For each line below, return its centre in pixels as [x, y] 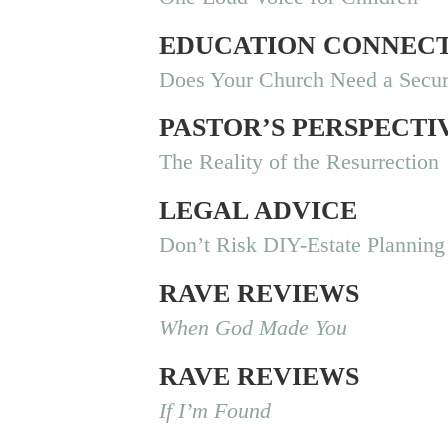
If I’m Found [215, 411]
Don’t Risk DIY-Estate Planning [302, 245]
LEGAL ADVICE [258, 211]
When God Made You [253, 328]
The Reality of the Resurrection [299, 162]
